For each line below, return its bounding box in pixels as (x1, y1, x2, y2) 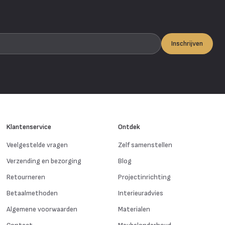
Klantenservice (7, 122, 52, 131)
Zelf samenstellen (118, 140, 172, 149)
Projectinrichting (118, 172, 171, 181)
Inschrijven (171, 39, 203, 48)
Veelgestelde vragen (7, 140, 68, 149)
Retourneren (7, 172, 46, 181)
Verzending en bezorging (7, 156, 82, 165)
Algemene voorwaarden (7, 204, 78, 213)
